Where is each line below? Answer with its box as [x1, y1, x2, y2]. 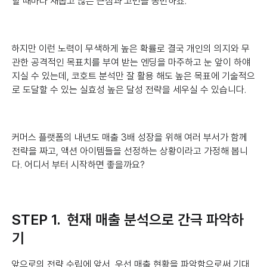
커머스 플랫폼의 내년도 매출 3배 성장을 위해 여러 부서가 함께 [11, 132, 247, 144]
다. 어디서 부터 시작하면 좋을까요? [12, 159, 147, 171]
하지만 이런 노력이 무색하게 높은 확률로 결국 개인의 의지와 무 [11, 43, 250, 55]
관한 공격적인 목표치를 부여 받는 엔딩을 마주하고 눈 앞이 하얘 [12, 57, 250, 69]
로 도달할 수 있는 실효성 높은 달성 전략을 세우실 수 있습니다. [12, 84, 251, 96]
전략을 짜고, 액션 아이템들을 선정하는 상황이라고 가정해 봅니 [12, 145, 248, 157]
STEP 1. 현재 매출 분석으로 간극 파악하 [12, 211, 244, 229]
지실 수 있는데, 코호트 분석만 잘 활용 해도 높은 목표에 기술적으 [12, 70, 255, 82]
